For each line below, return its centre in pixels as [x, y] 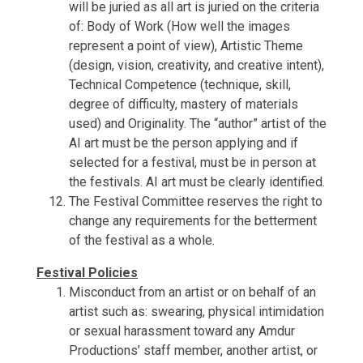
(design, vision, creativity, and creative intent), [196, 65]
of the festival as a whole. [142, 240]
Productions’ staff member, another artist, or [193, 350]
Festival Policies [87, 273]
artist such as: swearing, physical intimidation [196, 312]
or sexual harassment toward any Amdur [182, 331]
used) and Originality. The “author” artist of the [198, 124]
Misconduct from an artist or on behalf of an [192, 292]
